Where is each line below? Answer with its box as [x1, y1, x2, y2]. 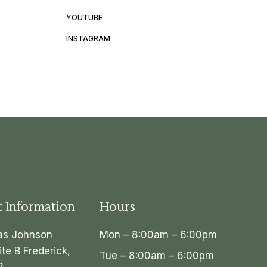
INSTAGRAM [66, 34, 110, 43]
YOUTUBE [66, 13, 103, 22]
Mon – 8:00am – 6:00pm [100, 229, 218, 241]
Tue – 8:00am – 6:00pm [100, 250, 215, 262]
